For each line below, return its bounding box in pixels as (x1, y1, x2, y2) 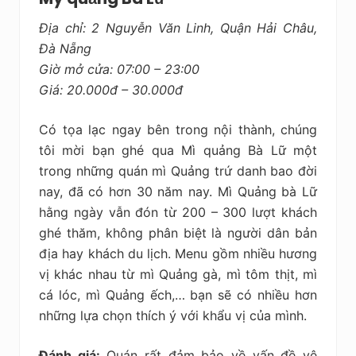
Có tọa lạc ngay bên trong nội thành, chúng (39, 121, 317, 137)
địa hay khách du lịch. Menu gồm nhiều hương (39, 245, 317, 261)
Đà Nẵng (39, 40, 91, 56)
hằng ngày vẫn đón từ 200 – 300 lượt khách (39, 203, 317, 220)
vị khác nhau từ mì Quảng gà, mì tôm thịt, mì (39, 265, 317, 282)
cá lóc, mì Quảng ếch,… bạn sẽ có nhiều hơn (39, 286, 317, 303)
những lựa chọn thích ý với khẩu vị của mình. (39, 307, 307, 323)
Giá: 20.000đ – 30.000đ (39, 81, 183, 98)
